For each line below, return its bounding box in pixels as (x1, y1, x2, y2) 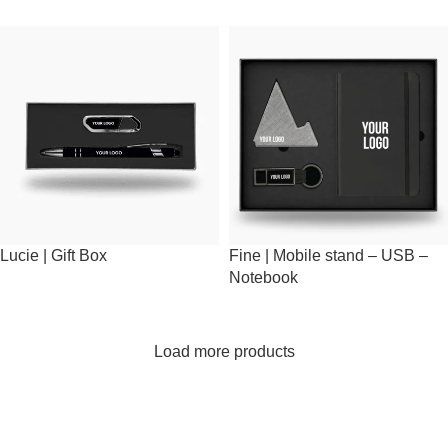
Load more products (153, 343, 295, 360)
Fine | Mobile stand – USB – (229, 247, 428, 264)
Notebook (229, 269, 298, 286)
